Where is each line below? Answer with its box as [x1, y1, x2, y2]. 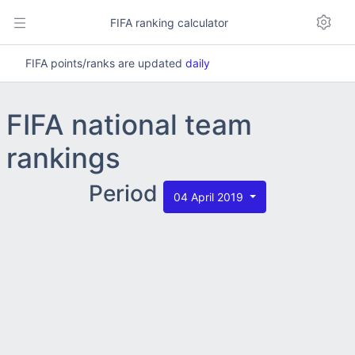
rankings [6, 141, 120, 174]
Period [89, 180, 164, 207]
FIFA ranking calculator [107, 15, 228, 29]
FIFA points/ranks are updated [25, 56, 185, 70]
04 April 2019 [174, 190, 247, 204]
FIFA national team [6, 108, 252, 141]
